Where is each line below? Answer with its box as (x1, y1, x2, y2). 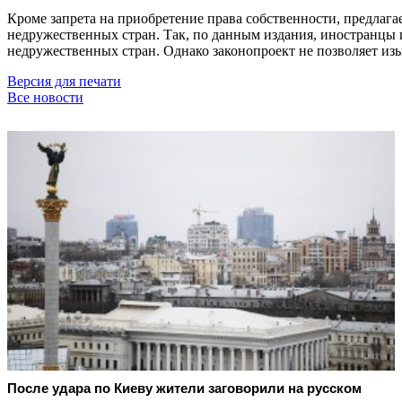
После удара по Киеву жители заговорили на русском (7, 380, 362, 397)
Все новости (7, 89, 83, 105)
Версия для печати (7, 73, 121, 89)
